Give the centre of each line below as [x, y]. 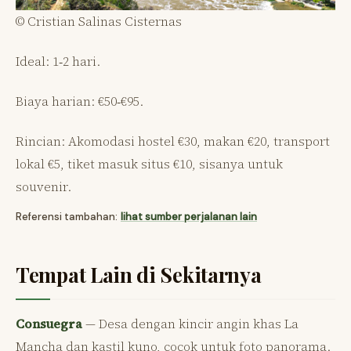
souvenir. [43, 187]
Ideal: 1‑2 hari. [58, 62]
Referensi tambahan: [67, 217]
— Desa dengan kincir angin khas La [190, 324]
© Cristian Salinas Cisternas [99, 22]
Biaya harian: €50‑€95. [80, 101]
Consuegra [49, 324]
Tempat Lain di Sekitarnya [139, 275]
